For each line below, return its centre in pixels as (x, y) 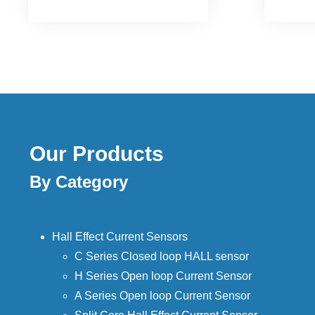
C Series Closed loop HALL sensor (162, 256)
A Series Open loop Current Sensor (162, 296)
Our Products (97, 154)
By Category (79, 182)
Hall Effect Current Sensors (120, 237)
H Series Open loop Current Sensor (163, 276)
